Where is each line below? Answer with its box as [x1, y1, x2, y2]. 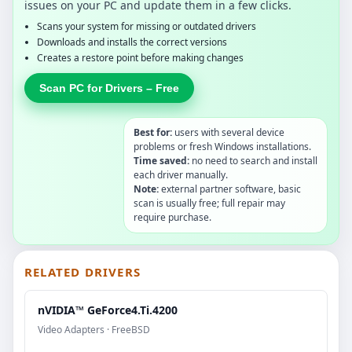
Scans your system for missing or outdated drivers [37, 20, 256, 34]
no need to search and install [189, 154, 317, 168]
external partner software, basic [159, 182, 301, 196]
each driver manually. [134, 168, 228, 182]
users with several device [172, 126, 284, 140]
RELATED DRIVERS [24, 264, 141, 280]
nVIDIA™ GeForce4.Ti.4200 [38, 302, 178, 318]
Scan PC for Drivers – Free [39, 82, 179, 95]
